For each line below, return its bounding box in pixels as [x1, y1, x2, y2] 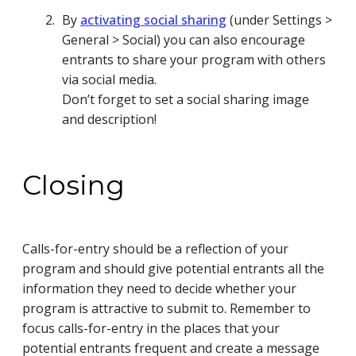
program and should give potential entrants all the [22, 259, 324, 277]
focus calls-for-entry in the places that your [22, 319, 280, 337]
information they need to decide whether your [22, 279, 296, 297]
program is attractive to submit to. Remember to [22, 299, 311, 317]
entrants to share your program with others [62, 50, 326, 68]
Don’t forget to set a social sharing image [62, 90, 309, 108]
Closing [22, 168, 125, 202]
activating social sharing [80, 10, 226, 29]
